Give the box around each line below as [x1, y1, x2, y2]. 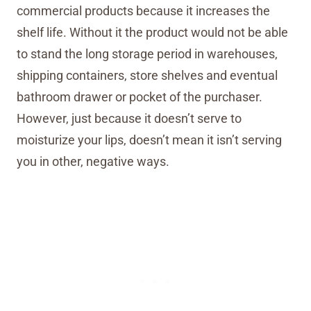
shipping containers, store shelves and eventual [17, 68, 278, 83]
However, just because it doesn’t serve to [17, 111, 242, 126]
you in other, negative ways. [17, 154, 169, 169]
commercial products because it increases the [17, 3, 270, 18]
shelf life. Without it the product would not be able [17, 25, 288, 40]
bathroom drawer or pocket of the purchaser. [17, 90, 262, 104]
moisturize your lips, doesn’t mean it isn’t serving [17, 133, 282, 147]
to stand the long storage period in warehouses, [17, 47, 278, 61]
